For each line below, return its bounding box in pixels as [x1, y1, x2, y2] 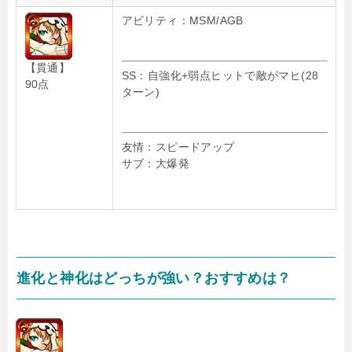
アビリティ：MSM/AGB [121, 14, 244, 27]
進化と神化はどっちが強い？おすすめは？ [16, 270, 291, 286]
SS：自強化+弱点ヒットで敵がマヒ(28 [121, 69, 319, 82]
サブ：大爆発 [121, 157, 189, 170]
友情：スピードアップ [121, 141, 235, 153]
